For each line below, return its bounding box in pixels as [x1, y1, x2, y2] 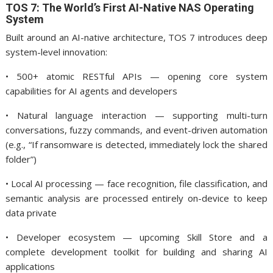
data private [5, 207, 57, 219]
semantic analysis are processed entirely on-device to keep [5, 192, 268, 204]
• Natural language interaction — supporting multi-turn [5, 109, 268, 121]
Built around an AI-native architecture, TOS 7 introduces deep [5, 31, 268, 43]
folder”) [5, 153, 37, 165]
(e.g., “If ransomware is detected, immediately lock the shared [5, 138, 268, 151]
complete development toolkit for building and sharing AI [5, 246, 268, 258]
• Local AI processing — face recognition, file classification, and [5, 177, 268, 190]
